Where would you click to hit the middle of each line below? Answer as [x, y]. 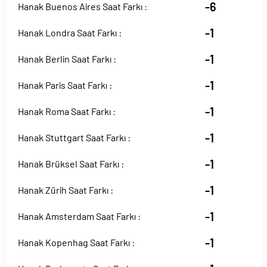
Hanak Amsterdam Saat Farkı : [79, 216]
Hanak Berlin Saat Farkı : [67, 59]
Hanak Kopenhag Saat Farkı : [76, 242]
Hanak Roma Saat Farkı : [67, 111]
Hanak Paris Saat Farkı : [65, 85]
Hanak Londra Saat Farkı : [70, 32]
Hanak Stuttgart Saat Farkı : [74, 137]
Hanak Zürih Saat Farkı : [66, 190]
